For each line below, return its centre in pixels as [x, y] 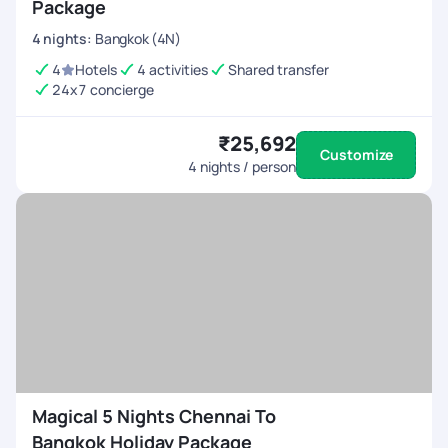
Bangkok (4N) [138, 38]
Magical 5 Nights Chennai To [154, 416]
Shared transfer [278, 69]
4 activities [172, 69]
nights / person [246, 166]
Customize [356, 154]
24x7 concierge [103, 89]
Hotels [96, 69]
